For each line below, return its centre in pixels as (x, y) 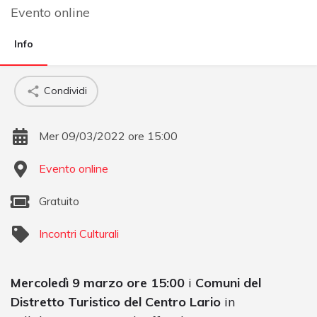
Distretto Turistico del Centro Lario (116, 301)
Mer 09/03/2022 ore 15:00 (108, 136)
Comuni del (228, 282)
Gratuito (59, 201)
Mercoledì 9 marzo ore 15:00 (98, 282)
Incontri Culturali (79, 233)
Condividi (65, 91)
